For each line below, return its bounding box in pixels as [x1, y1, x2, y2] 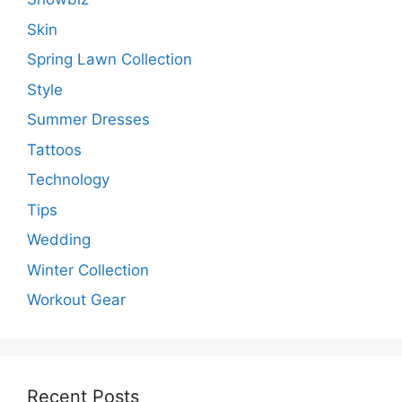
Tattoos [27, 140, 82, 159]
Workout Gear [27, 291, 126, 310]
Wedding [27, 231, 91, 249]
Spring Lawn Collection [27, 50, 192, 69]
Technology [27, 170, 109, 189]
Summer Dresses [27, 110, 150, 129]
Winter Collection [27, 260, 149, 279]
